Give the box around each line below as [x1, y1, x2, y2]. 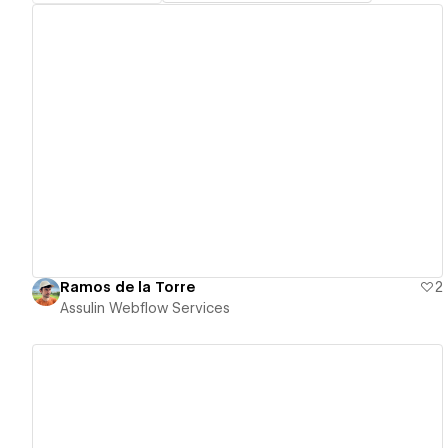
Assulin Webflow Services [60, 300, 230, 317]
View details [181, 132, 277, 151]
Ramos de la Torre [60, 279, 195, 296]
